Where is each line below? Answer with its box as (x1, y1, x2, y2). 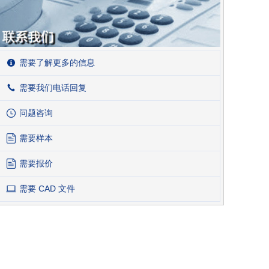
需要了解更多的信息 (19, 57, 95, 67)
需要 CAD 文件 (19, 183, 75, 193)
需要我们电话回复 (19, 82, 86, 92)
